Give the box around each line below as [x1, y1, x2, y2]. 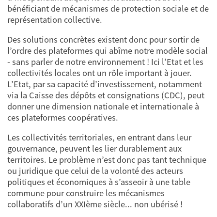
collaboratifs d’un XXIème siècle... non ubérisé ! [7, 199, 185, 210]
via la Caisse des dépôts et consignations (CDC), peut [7, 90, 204, 101]
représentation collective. [7, 14, 102, 25]
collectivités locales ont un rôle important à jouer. [7, 67, 192, 78]
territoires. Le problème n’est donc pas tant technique [7, 154, 206, 166]
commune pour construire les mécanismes [7, 187, 165, 199]
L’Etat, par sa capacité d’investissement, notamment [7, 78, 202, 90]
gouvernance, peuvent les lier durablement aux [7, 143, 182, 155]
